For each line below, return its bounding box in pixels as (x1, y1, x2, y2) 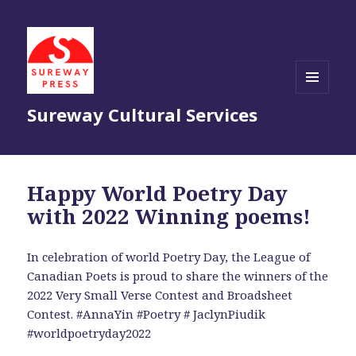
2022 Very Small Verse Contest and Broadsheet (27, 287, 293, 304)
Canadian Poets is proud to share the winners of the (27, 268, 329, 284)
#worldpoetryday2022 (27, 325, 152, 342)
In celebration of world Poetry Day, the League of (27, 249, 311, 265)
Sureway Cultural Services (27, 103, 258, 127)
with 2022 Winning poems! (27, 202, 311, 231)
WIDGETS (296, 119, 342, 133)
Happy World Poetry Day (27, 179, 288, 208)
